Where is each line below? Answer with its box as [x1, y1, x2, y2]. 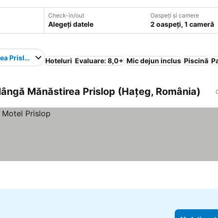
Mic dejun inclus [127, 56, 181, 65]
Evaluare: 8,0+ [75, 56, 124, 65]
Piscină [184, 56, 208, 65]
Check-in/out [48, 12, 84, 19]
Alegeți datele [48, 20, 93, 28]
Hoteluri [45, 56, 72, 65]
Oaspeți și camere [150, 12, 199, 19]
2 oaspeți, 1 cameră [150, 20, 214, 28]
